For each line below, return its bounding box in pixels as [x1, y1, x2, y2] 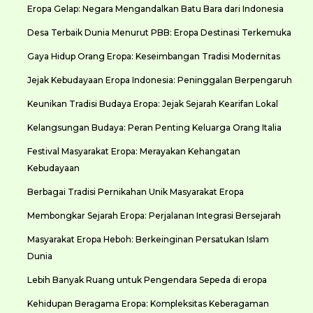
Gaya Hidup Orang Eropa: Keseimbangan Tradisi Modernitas [27, 50, 280, 61]
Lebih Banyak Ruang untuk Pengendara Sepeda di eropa [27, 274, 267, 285]
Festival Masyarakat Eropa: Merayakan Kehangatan [27, 145, 240, 156]
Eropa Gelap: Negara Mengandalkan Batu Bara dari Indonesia [27, 3, 284, 14]
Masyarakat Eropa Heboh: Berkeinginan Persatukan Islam [27, 233, 269, 245]
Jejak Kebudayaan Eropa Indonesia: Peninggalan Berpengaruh [27, 74, 292, 85]
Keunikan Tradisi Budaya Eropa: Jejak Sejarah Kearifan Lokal [27, 98, 278, 109]
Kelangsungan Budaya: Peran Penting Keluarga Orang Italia [27, 122, 282, 133]
